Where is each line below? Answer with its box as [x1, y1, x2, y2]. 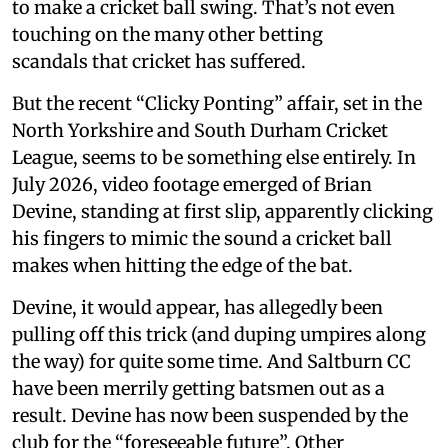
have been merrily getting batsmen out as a [12, 376, 385, 400]
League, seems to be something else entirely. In [12, 145, 416, 169]
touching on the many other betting [12, 22, 323, 46]
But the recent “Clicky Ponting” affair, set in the [12, 91, 422, 115]
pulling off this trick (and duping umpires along [12, 322, 426, 346]
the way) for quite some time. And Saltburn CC [12, 349, 411, 373]
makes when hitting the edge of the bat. [12, 253, 353, 277]
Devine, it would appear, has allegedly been [12, 295, 383, 319]
